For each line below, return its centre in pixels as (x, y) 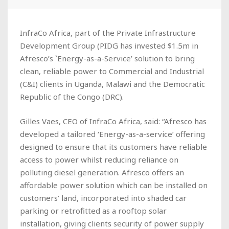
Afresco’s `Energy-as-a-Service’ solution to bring (107, 58)
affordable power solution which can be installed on (114, 185)
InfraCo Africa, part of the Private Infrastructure (108, 32)
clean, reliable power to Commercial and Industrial (112, 71)
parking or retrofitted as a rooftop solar (93, 210)
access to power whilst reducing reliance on (99, 159)
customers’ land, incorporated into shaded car (103, 198)
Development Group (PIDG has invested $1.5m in (109, 45)
